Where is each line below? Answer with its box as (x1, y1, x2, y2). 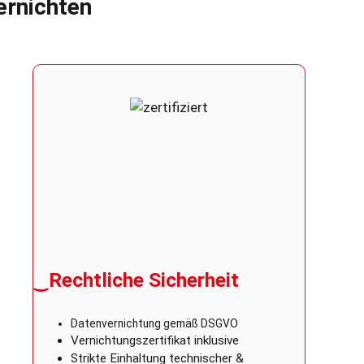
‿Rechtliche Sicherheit (33, 267, 239, 292)
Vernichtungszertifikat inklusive (70, 333, 239, 349)
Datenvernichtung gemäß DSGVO (70, 317, 238, 331)
